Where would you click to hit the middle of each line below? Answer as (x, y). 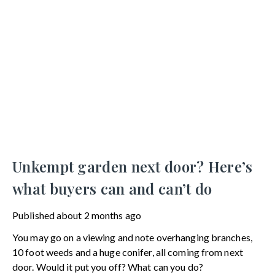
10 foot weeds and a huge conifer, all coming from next (128, 252)
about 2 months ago (99, 215)
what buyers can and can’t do (112, 188)
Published (33, 215)
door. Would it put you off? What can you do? (108, 266)
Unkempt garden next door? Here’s (133, 166)
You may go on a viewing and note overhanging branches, (132, 237)
